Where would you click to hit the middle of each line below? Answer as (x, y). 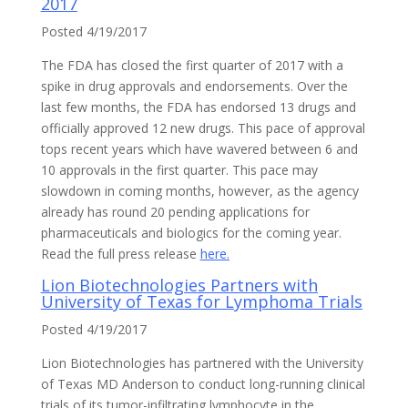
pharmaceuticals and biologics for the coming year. (191, 233)
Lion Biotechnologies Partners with (179, 285)
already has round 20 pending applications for (175, 212)
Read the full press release (120, 254)
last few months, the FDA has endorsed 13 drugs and (198, 107)
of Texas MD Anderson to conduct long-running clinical (203, 384)
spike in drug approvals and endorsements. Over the (194, 86)
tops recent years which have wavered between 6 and (199, 149)
